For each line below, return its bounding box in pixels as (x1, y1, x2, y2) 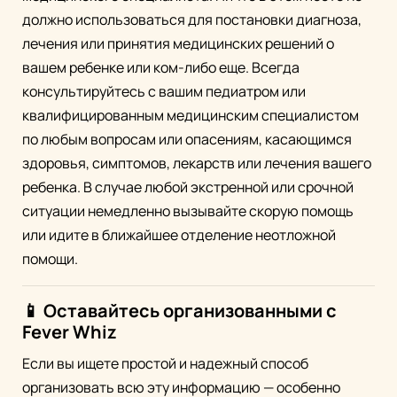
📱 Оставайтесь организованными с (22, 299, 337, 323)
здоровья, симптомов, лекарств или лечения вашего (22, 153, 371, 174)
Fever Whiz (22, 320, 117, 345)
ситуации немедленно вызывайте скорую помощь (22, 201, 354, 222)
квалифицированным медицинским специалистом (22, 105, 359, 126)
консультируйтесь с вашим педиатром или (22, 82, 306, 102)
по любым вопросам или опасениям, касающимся (22, 129, 352, 150)
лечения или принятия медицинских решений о (22, 34, 334, 54)
